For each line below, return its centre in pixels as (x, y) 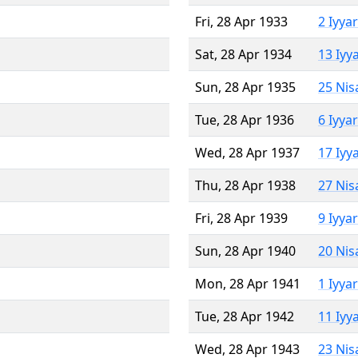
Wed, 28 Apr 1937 (247, 152)
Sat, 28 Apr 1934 (243, 54)
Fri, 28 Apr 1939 (241, 218)
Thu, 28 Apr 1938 (245, 185)
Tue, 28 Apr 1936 (245, 119)
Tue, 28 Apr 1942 (245, 316)
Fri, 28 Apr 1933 (241, 21)
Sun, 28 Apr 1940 (245, 251)
